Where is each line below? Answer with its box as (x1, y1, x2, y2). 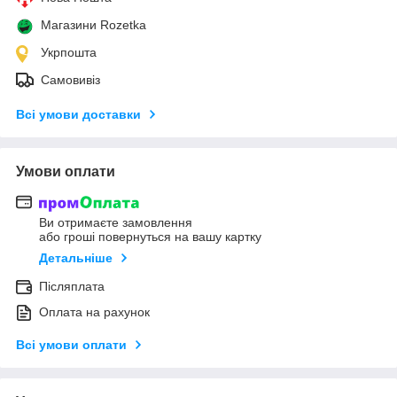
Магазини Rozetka (41, 17, 146, 32)
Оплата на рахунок (39, 305, 150, 320)
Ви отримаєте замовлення (39, 215, 192, 230)
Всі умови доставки (16, 106, 141, 121)
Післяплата (39, 279, 105, 294)
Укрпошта (41, 44, 97, 59)
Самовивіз (41, 72, 100, 87)
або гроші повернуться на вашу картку (39, 230, 261, 245)
